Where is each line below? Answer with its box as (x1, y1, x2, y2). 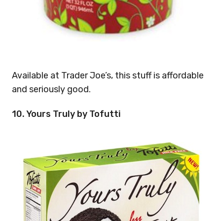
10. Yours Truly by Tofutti (12, 109, 121, 119)
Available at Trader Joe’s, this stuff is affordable (12, 70, 204, 81)
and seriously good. (12, 83, 91, 95)
